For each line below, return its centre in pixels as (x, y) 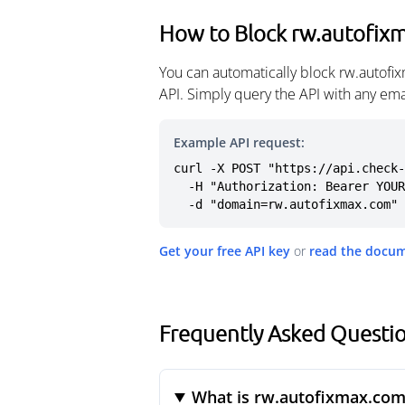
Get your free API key (225, 251)
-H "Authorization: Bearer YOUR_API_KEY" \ (181, 186)
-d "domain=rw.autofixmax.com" (293, 204)
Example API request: (239, 142)
